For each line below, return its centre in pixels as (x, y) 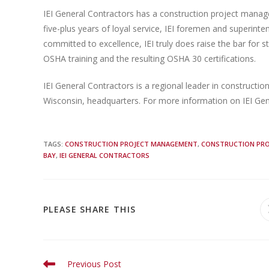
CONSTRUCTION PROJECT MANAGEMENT (131, 144)
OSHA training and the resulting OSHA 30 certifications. (150, 59)
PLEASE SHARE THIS (90, 210)
